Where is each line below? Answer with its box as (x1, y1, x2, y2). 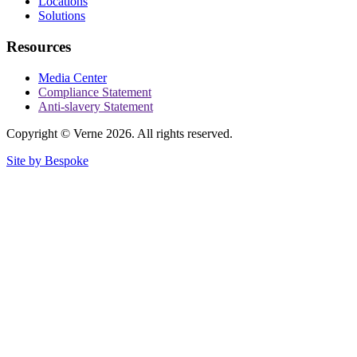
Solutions (38, 9, 85, 23)
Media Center (38, 70, 107, 84)
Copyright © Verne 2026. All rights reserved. (6, 126, 233, 140)
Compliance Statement (38, 84, 151, 99)
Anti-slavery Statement (38, 99, 153, 113)
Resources (6, 37, 71, 55)
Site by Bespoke (6, 153, 88, 167)
